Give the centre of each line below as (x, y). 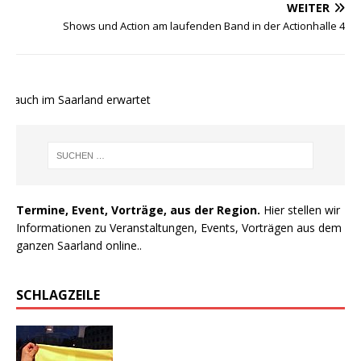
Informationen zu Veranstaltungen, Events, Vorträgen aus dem (179, 228)
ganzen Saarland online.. (79, 246)
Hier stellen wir (300, 210)
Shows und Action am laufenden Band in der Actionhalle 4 (204, 26)
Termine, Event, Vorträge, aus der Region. (138, 210)
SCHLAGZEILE (58, 295)
